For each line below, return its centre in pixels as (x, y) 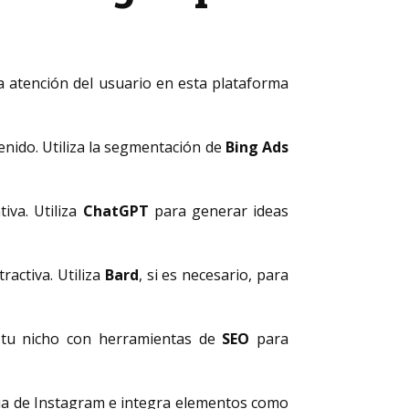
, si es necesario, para (214, 275)
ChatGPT (115, 211)
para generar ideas (219, 211)
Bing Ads (257, 147)
